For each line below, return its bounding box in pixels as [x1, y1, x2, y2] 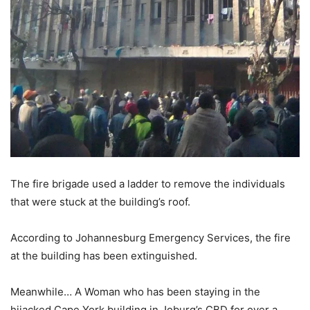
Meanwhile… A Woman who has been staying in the [10, 284, 260, 298]
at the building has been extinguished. [10, 248, 197, 262]
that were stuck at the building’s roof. [10, 194, 190, 208]
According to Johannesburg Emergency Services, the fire [10, 230, 291, 244]
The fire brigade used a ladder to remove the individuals [10, 176, 285, 190]
